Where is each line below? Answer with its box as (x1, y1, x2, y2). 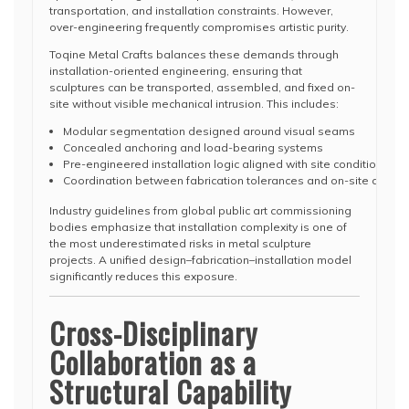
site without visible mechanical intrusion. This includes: (49, 97, 339, 110)
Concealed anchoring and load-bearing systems (63, 141, 323, 154)
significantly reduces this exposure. (49, 269, 237, 283)
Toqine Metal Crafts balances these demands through (49, 47, 339, 61)
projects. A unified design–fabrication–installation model (49, 253, 351, 267)
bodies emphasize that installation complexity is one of (49, 220, 347, 234)
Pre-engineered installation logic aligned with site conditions (63, 157, 389, 171)
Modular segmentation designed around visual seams (63, 124, 355, 138)
